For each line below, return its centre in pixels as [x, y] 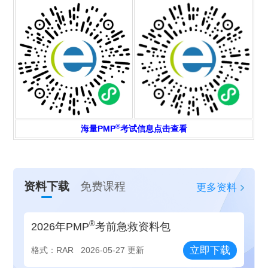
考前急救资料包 [133, 226]
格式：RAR [53, 250]
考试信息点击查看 [153, 129]
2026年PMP [60, 226]
